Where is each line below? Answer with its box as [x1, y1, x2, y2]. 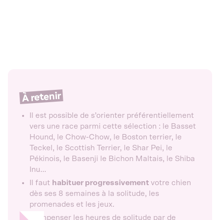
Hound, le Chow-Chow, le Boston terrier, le [29, 133, 182, 141]
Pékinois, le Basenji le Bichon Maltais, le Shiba [29, 154, 195, 163]
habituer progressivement [52, 178, 151, 187]
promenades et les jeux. [29, 200, 116, 208]
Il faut [29, 178, 52, 187]
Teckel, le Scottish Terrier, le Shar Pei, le [29, 143, 172, 152]
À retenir [21, 89, 62, 104]
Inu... [29, 165, 46, 173]
